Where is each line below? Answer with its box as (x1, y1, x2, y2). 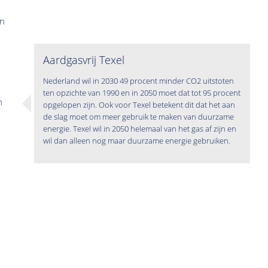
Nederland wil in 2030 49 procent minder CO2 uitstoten (43, 75, 234, 87)
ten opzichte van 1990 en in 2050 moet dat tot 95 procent (43, 87, 241, 99)
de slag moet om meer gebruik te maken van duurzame (43, 111, 234, 123)
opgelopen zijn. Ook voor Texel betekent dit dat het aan (43, 99, 236, 111)
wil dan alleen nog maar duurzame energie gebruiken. (43, 135, 231, 147)
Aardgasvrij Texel (43, 53, 125, 68)
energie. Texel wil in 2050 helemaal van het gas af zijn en (43, 123, 237, 135)
